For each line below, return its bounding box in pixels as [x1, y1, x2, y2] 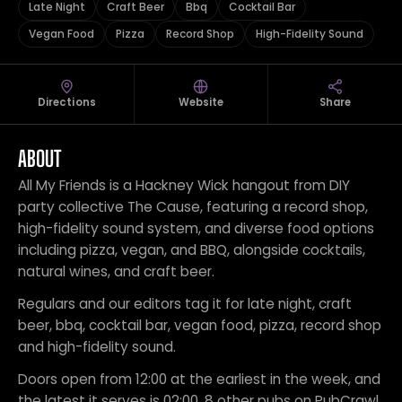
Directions [37, 95, 96, 109]
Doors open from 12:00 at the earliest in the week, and [18, 370, 380, 389]
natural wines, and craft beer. [18, 262, 214, 281]
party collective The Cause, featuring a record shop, [18, 197, 368, 216]
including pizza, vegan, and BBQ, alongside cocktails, [18, 240, 365, 259]
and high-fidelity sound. [18, 337, 176, 356]
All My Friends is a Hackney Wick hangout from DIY [18, 176, 350, 195]
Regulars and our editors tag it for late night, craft [18, 294, 352, 313]
